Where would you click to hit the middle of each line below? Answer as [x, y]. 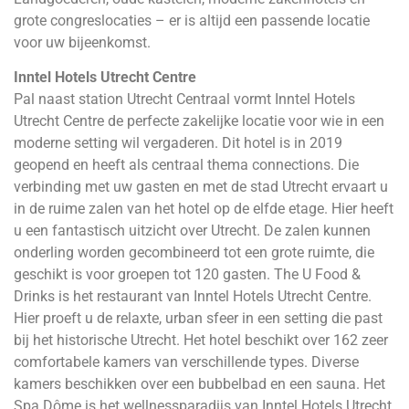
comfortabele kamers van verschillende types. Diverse [186, 362]
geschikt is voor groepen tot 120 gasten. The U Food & [187, 275]
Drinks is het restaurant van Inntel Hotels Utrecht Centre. [193, 297]
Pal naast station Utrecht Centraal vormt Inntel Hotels [184, 100]
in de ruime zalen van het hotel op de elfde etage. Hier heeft [204, 209]
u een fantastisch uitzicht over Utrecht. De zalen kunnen [192, 231]
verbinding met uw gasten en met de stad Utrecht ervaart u [201, 187]
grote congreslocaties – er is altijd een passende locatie [192, 20]
